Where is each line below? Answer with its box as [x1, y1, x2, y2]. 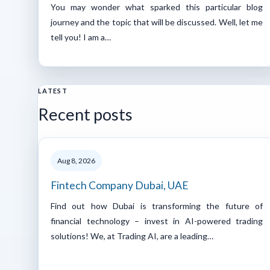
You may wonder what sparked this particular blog [51, 1, 263, 12]
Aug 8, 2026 [57, 155, 95, 165]
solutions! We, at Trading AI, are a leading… [51, 230, 213, 241]
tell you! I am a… [51, 31, 111, 42]
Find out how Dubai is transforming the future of [51, 200, 263, 211]
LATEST [38, 86, 67, 95]
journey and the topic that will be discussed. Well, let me [51, 16, 263, 27]
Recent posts [38, 104, 133, 124]
